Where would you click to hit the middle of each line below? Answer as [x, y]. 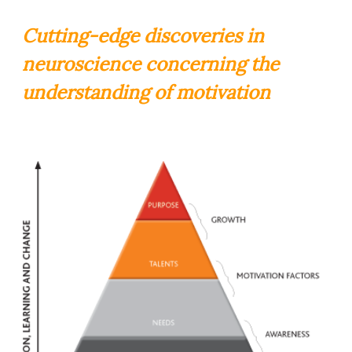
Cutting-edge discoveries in [143, 36]
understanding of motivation [146, 92]
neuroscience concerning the [150, 64]
